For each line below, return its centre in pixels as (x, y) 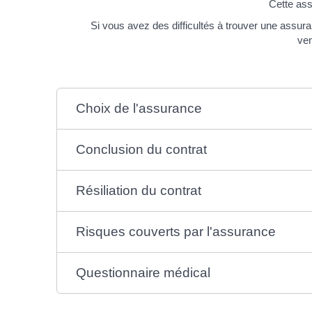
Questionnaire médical (143, 273)
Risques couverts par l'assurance (176, 232)
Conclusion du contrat (142, 149)
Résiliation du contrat (139, 190)
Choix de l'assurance (139, 108)
